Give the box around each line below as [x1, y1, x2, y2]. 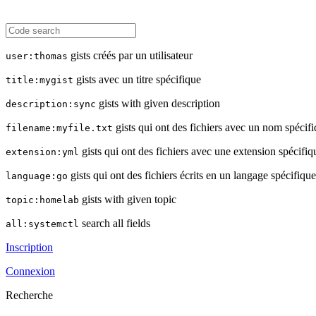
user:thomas [6, 51, 68, 61]
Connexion [6, 265, 55, 277]
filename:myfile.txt [6, 123, 113, 133]
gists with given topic [79, 193, 176, 205]
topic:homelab [6, 195, 79, 205]
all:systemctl [6, 219, 79, 229]
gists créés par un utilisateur [68, 49, 193, 61]
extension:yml [6, 147, 79, 157]
